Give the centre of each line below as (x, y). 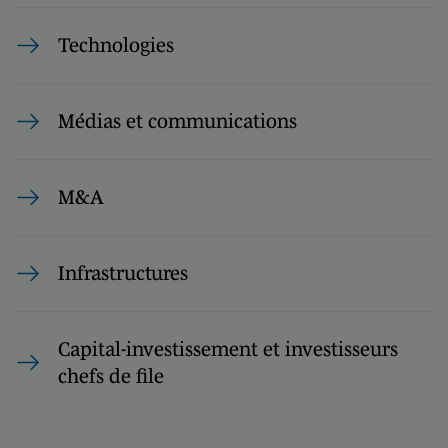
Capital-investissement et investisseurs (228, 349)
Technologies (116, 45)
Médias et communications (177, 121)
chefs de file (111, 376)
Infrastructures (123, 273)
